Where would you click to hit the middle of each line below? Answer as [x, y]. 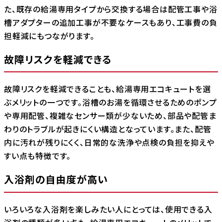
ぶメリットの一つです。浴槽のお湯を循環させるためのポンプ [111, 102]
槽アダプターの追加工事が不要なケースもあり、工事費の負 [111, 22]
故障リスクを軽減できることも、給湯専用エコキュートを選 [108, 89]
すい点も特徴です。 [38, 156]
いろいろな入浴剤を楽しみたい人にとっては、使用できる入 [108, 209]
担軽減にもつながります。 [49, 35]
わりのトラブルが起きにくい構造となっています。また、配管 [108, 129]
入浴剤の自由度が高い [56, 179]
